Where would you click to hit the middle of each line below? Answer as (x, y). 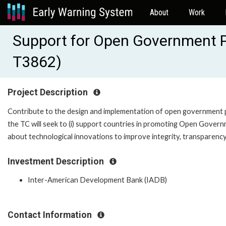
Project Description (49, 92)
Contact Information (51, 215)
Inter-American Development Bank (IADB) (97, 180)
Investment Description (57, 161)
